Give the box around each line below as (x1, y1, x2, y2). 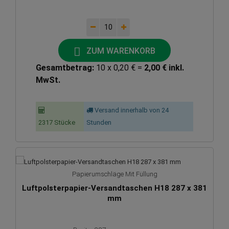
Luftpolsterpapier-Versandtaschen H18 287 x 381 (22, 184, 207, 193)
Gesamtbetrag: (35, 63, 94, 73)
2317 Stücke (38, 119, 75, 127)
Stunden (86, 119, 112, 127)
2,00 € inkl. (144, 63, 184, 73)
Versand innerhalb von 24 (93, 106, 169, 114)
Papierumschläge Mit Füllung (72, 170, 157, 178)
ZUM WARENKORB (86, 45, 155, 56)
